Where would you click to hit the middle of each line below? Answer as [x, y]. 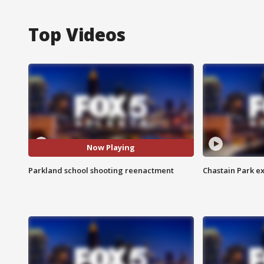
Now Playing [111, 148]
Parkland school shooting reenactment [101, 170]
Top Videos [77, 34]
